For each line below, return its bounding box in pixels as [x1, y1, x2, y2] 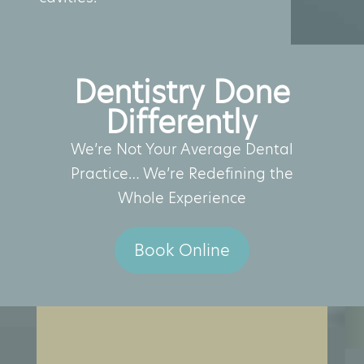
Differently [106, 100, 258, 144]
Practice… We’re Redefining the [70, 162, 293, 184]
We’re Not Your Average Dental [70, 138, 293, 159]
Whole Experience [117, 187, 246, 208]
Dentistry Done [73, 70, 290, 114]
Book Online [133, 238, 230, 262]
